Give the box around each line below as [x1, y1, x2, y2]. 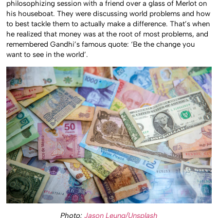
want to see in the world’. [6, 50, 89, 59]
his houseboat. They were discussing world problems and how [6, 9, 211, 18]
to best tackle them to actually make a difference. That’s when [6, 19, 210, 28]
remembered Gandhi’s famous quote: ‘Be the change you [6, 39, 195, 49]
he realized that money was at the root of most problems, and [6, 29, 209, 38]
